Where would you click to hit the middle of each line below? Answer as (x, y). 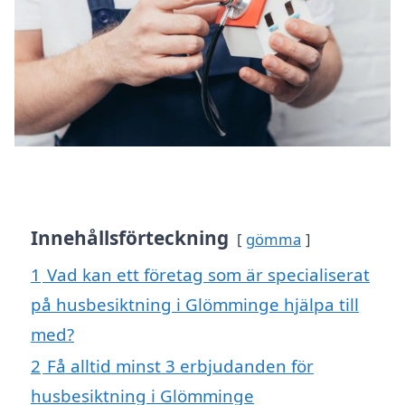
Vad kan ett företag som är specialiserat (208, 274)
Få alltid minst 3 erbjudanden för (180, 365)
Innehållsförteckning (130, 237)
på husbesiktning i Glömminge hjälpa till (195, 304)
